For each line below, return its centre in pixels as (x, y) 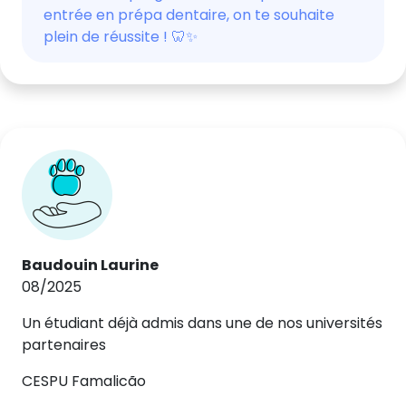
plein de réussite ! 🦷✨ (121, 37)
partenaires (64, 345)
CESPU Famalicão (84, 381)
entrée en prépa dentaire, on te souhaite (189, 15)
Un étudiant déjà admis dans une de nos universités (202, 323)
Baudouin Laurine (90, 265)
